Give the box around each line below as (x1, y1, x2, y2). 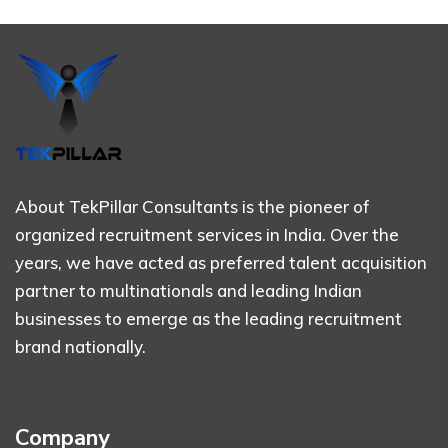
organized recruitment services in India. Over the (15, 224, 399, 246)
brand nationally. (15, 336, 146, 358)
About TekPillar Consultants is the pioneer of (15, 196, 370, 218)
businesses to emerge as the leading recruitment (15, 308, 402, 330)
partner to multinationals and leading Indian (15, 280, 362, 302)
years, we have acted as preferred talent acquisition (15, 252, 427, 274)
